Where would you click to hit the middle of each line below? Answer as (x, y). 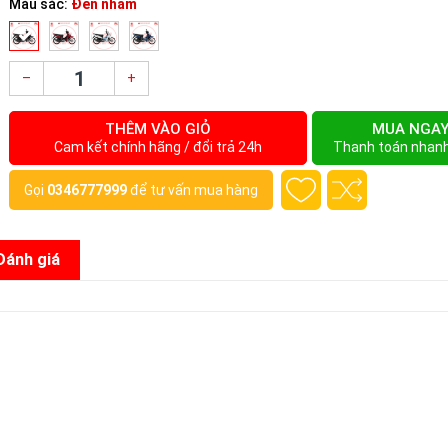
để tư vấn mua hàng (192, 190)
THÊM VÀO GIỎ (158, 129)
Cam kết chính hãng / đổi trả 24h (158, 147)
